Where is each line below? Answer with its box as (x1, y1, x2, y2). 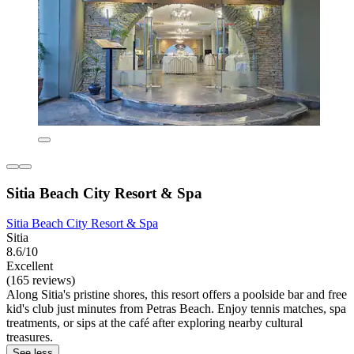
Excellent (6, 259, 53, 273)
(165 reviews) (6, 273, 75, 288)
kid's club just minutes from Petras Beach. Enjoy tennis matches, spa (6, 302, 346, 316)
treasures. (6, 330, 53, 345)
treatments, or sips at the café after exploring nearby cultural (6, 316, 303, 330)
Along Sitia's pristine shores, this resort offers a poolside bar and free (6, 288, 347, 302)
